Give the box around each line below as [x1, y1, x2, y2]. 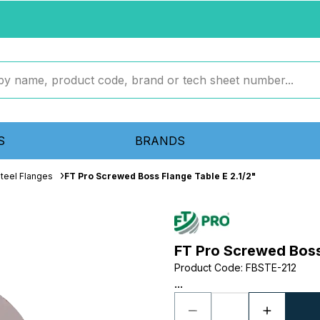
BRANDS [134, 134, 185, 148]
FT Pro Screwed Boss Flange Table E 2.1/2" [64, 171, 256, 181]
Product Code [174, 261, 241, 274]
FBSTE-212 [246, 261, 296, 274]
